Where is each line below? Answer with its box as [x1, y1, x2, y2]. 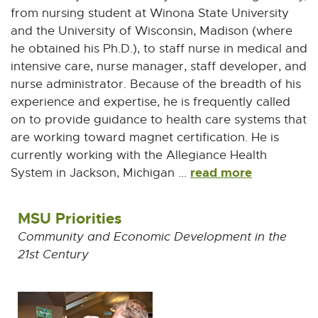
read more [190, 165, 252, 180]
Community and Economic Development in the [18, 229, 287, 244]
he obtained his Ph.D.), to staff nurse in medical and [11, 41, 307, 56]
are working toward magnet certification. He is [11, 130, 279, 145]
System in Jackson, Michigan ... [11, 165, 190, 180]
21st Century [18, 247, 89, 262]
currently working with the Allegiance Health [11, 148, 267, 163]
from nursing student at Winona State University [11, 6, 289, 21]
